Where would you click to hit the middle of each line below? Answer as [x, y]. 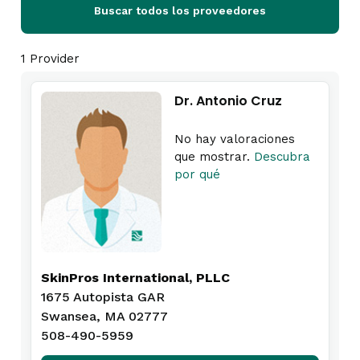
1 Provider [50, 59]
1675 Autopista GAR [103, 297]
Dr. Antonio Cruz [228, 101]
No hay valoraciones [235, 139]
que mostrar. [214, 157]
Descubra [282, 157]
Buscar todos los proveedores [180, 10]
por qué [197, 174]
